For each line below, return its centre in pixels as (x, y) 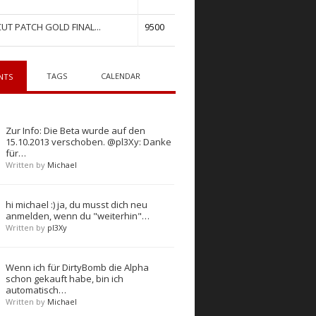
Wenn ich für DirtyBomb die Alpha (78, 267)
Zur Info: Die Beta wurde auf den (76, 130)
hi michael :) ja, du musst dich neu (77, 205)
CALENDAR (121, 76)
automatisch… (36, 290)
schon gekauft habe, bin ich (65, 279)
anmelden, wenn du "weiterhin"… (78, 216)
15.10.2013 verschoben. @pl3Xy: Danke (89, 142)
